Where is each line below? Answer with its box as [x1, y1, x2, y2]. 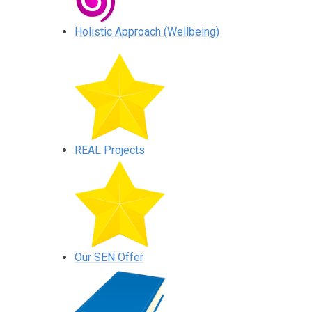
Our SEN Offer [75, 251, 144, 264]
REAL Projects [75, 143, 146, 157]
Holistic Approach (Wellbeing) [75, 25, 220, 38]
